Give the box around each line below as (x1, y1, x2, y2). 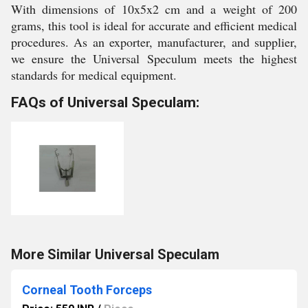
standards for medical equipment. (11, 67, 177, 83)
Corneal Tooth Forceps (22, 283, 152, 297)
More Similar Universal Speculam (11, 246, 219, 263)
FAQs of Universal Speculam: (11, 94, 199, 111)
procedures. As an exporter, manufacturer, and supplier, (11, 34, 297, 50)
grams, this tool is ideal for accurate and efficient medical (11, 17, 297, 34)
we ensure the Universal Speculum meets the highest (11, 50, 297, 67)
